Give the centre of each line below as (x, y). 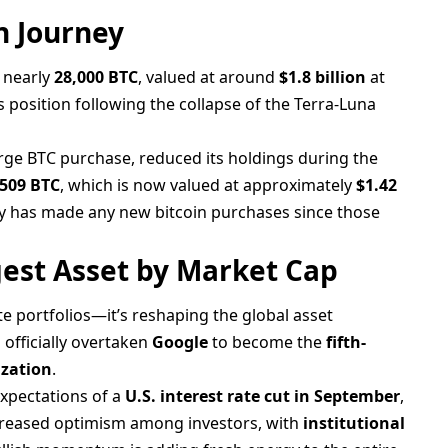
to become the (267, 342)
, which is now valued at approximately (208, 185)
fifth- (346, 342)
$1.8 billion (323, 77)
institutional (354, 423)
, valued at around (209, 77)
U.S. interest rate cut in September (263, 396)
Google (180, 342)
